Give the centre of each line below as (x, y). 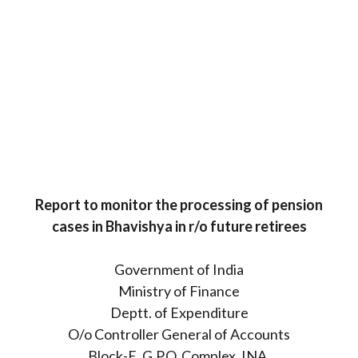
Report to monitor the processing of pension (179, 204)
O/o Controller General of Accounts (179, 334)
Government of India (179, 269)
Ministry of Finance (179, 290)
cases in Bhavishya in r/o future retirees (179, 226)
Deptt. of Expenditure (179, 312)
